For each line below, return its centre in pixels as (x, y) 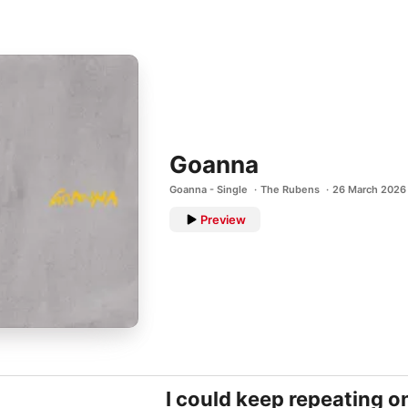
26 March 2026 (369, 189)
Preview (223, 219)
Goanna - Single (209, 189)
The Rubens (290, 189)
